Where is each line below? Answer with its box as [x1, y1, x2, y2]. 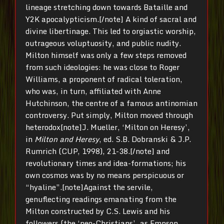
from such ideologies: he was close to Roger [25, 60, 179, 73]
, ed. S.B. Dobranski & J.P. [99, 132, 191, 145]
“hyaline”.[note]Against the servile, [25, 180, 153, 193]
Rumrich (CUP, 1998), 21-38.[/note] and [25, 144, 169, 157]
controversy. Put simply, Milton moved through [25, 108, 193, 121]
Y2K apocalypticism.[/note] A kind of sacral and [25, 12, 196, 25]
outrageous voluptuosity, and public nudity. [25, 36, 181, 49]
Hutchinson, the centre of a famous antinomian [25, 96, 197, 109]
